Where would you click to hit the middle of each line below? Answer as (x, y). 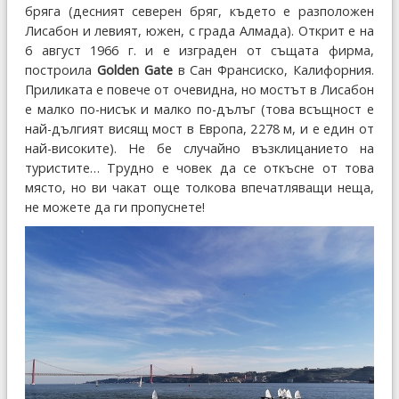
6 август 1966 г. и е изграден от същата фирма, (199, 51)
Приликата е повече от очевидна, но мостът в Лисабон (199, 90)
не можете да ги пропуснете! (115, 208)
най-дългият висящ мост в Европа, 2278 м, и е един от (199, 129)
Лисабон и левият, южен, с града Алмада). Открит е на (199, 31)
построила (61, 70)
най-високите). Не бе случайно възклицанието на (199, 149)
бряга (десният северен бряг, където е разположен (199, 12)
